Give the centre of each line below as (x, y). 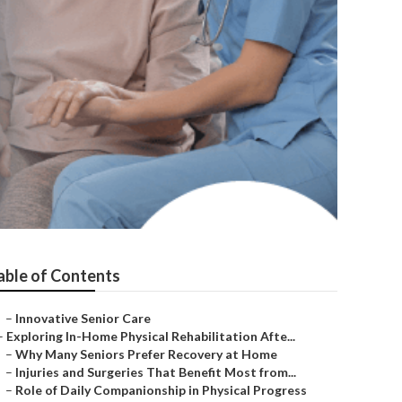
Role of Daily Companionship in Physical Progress (161, 390)
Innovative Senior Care (83, 318)
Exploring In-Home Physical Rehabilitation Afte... (151, 336)
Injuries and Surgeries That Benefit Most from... (156, 372)
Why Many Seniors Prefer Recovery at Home (146, 354)
